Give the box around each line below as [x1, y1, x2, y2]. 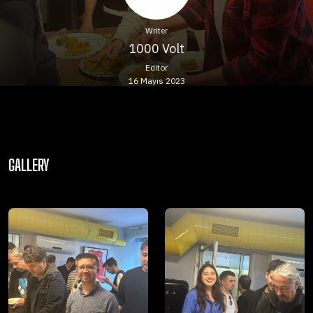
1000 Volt [129, 41, 184, 57]
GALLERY [8, 156, 50, 175]
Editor [145, 62, 168, 73]
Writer [145, 25, 168, 36]
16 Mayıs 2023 [128, 75, 185, 86]
